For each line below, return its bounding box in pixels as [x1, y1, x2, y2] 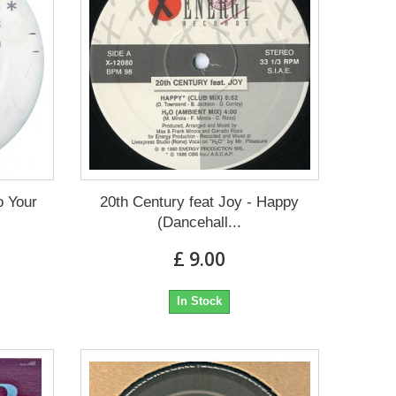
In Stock [177, 294, 223, 308]
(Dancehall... [157, 214, 242, 232]
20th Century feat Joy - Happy [100, 194, 300, 211]
